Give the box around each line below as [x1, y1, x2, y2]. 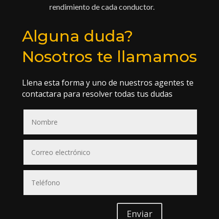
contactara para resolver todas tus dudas [22, 88, 173, 100]
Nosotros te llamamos [22, 47, 197, 66]
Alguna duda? [22, 26, 133, 46]
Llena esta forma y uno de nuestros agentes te [22, 77, 194, 88]
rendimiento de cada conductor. [49, 2, 154, 12]
